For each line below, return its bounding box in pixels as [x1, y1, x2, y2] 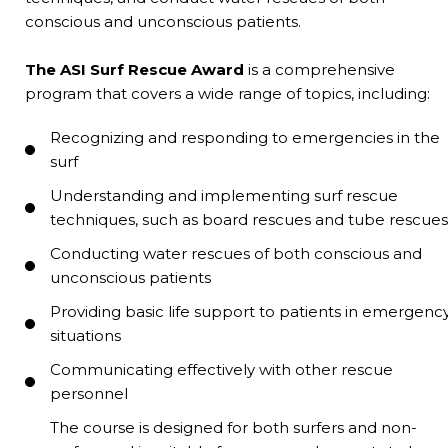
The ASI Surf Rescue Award [25, 59, 244, 79]
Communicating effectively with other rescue [50, 359, 393, 379]
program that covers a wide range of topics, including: [25, 83, 430, 103]
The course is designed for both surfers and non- [50, 417, 417, 437]
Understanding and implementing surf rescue [50, 185, 398, 205]
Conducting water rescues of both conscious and [50, 243, 422, 263]
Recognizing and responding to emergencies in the [50, 127, 440, 147]
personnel [50, 383, 128, 403]
